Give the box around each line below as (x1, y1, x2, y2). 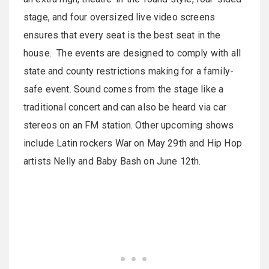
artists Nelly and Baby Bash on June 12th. (23, 156, 201, 168)
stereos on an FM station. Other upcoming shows (23, 119, 234, 131)
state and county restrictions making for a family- (23, 65, 234, 77)
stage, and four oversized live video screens (23, 11, 216, 23)
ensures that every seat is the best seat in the (23, 29, 221, 41)
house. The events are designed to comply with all (23, 47, 241, 59)
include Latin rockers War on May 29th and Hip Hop (23, 138, 242, 150)
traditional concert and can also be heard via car (23, 101, 226, 113)
